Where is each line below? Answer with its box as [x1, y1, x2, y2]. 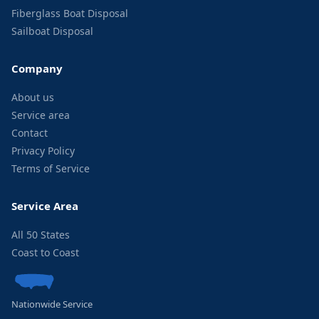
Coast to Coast [11, 246, 79, 259]
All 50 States [11, 228, 70, 241]
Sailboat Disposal [11, 24, 93, 38]
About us [11, 90, 54, 104]
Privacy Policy [11, 144, 75, 157]
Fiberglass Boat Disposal [11, 6, 128, 20]
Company [11, 61, 63, 75]
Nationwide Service [11, 298, 93, 311]
